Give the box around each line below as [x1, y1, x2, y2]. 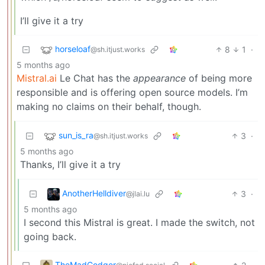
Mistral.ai [17, 72, 57, 84]
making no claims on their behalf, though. [17, 100, 201, 112]
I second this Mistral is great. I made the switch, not [24, 216, 255, 228]
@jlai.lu [126, 189, 150, 198]
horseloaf [55, 43, 91, 54]
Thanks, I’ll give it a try [20, 158, 121, 170]
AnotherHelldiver [62, 188, 126, 198]
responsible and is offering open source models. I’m [17, 86, 248, 98]
